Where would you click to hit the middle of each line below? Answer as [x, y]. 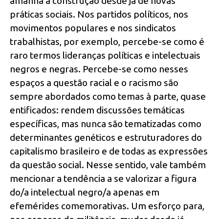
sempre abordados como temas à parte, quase [108, 97]
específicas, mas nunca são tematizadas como [106, 124]
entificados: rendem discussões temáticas [97, 110]
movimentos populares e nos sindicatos [93, 28]
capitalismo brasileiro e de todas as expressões [109, 151]
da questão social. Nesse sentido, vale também [108, 165]
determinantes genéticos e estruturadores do [106, 138]
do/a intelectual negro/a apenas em [85, 192]
